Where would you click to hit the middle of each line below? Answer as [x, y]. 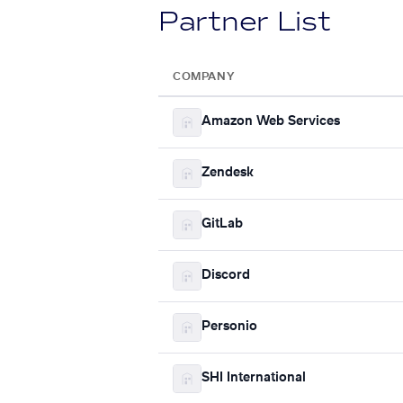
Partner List [245, 21]
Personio [229, 327]
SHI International [254, 378]
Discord [226, 276]
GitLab [222, 224]
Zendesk [228, 173]
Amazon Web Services [271, 122]
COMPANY [204, 76]
